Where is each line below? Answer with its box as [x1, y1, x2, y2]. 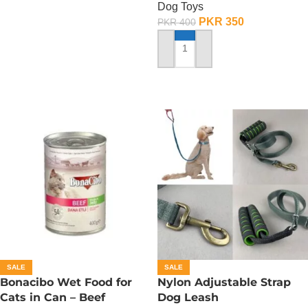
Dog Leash [157, 290, 219, 304]
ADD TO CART [166, 49, 226, 60]
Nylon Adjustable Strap [157, 275, 291, 289]
